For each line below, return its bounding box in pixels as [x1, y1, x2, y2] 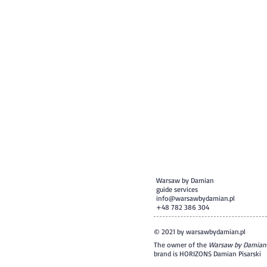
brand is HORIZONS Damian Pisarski [154, 249, 261, 258]
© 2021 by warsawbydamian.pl [154, 227, 246, 236]
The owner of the [154, 240, 209, 249]
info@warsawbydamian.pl [156, 194, 235, 203]
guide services [156, 185, 198, 194]
